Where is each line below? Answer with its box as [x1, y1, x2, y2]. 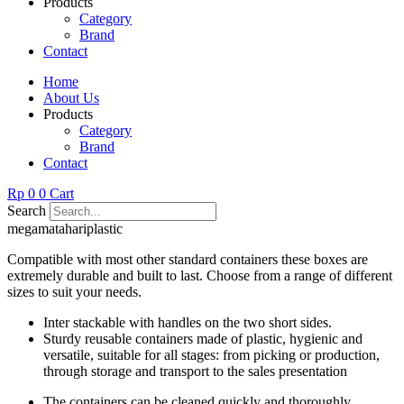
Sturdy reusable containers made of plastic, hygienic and [43, 331, 363, 346]
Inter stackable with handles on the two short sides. [43, 315, 332, 330]
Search [7, 203, 46, 218]
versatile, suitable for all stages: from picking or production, [43, 347, 380, 363]
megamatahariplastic [7, 221, 123, 236]
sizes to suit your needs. [7, 284, 142, 299]
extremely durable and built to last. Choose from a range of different [7, 268, 392, 283]
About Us [43, 90, 99, 106]
